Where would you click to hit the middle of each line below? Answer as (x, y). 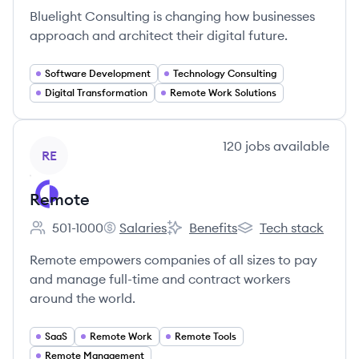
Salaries (143, 228)
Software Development (98, 73)
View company (73, 145)
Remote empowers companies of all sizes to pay (173, 260)
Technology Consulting (225, 73)
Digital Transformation (96, 93)
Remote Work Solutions (223, 93)
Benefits (213, 228)
